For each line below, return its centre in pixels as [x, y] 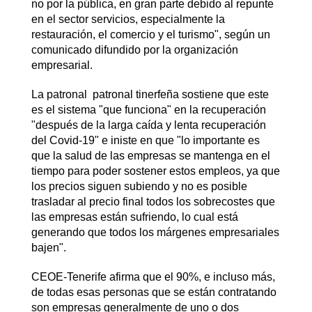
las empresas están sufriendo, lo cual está [134, 217]
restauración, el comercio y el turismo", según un [150, 34]
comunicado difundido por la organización [134, 50]
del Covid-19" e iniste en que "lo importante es [145, 140]
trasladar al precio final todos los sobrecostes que [153, 202]
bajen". [48, 248]
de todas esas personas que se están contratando [154, 292]
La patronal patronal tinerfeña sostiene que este [150, 94]
